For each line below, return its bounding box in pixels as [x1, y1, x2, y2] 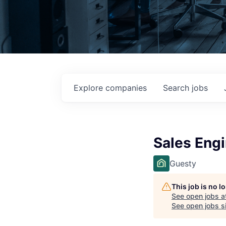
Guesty [169, 158, 196, 169]
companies [105, 83, 147, 93]
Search [163, 83, 192, 93]
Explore [74, 83, 105, 93]
